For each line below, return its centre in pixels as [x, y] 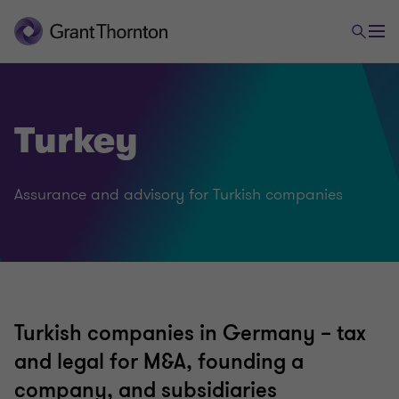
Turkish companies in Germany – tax [190, 334]
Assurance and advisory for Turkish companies [179, 194]
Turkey [76, 141]
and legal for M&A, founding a [159, 362]
